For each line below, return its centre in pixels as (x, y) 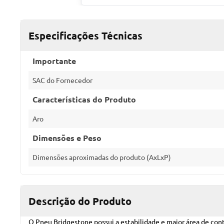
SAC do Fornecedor (62, 80)
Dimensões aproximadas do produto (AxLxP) (102, 157)
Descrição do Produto (80, 201)
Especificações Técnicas (85, 35)
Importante (54, 61)
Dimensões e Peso (67, 138)
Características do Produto (84, 99)
